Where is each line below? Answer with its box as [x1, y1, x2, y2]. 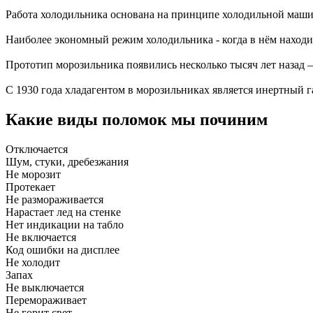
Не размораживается [6, 193, 103, 205]
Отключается [6, 143, 68, 155]
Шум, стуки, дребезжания [6, 155, 129, 168]
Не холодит [6, 256, 60, 268]
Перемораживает [6, 293, 87, 306]
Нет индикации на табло [6, 218, 124, 231]
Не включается [6, 231, 76, 243]
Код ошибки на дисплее [6, 243, 119, 256]
